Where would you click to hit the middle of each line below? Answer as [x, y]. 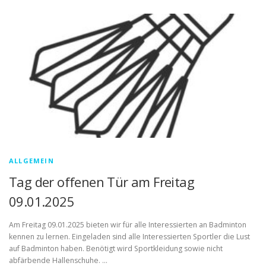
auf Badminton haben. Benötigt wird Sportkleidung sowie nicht [116, 249]
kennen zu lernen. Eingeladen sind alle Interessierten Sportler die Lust [129, 237]
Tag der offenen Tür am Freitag [102, 182]
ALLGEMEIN [31, 161]
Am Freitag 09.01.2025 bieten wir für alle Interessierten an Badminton [128, 225]
